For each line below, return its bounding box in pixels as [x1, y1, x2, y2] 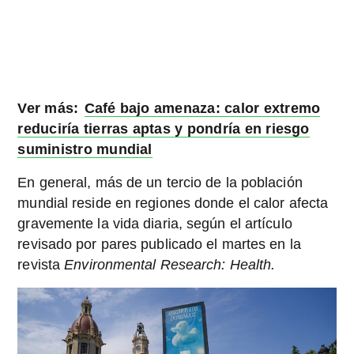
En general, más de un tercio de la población [17, 175, 303, 191]
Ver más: [17, 100, 79, 117]
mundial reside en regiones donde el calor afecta [17, 195, 329, 212]
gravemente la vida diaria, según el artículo [17, 216, 292, 232]
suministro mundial [17, 141, 153, 158]
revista [17, 257, 65, 273]
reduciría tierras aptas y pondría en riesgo [17, 121, 310, 137]
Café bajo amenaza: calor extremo [84, 100, 321, 117]
